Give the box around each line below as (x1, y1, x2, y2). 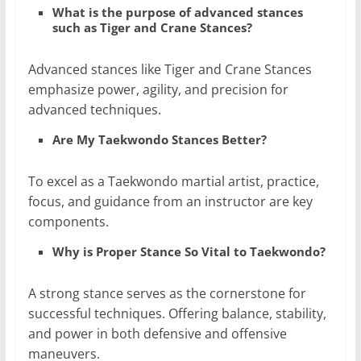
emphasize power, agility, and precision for (27, 81, 288, 99)
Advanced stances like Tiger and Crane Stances (27, 60, 312, 79)
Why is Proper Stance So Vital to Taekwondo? (52, 243, 329, 260)
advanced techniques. (27, 101, 161, 119)
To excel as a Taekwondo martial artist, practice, (27, 172, 319, 191)
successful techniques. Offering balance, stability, (27, 305, 326, 323)
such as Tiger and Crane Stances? (52, 19, 255, 36)
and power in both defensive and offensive (27, 325, 287, 343)
